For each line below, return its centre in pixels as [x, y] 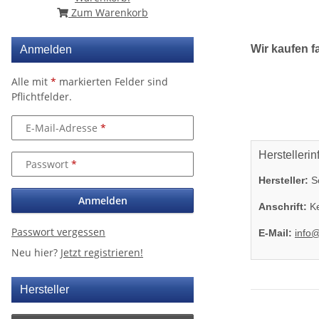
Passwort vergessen [58, 232]
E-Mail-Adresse [63, 127]
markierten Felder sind [112, 82]
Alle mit [31, 82]
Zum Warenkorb [108, 12]
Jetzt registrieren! [102, 252]
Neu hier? [36, 252]
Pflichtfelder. [42, 96]
